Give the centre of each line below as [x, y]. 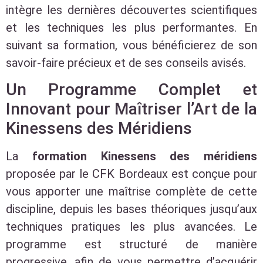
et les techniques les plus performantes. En [131, 27]
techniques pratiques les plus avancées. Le [131, 227]
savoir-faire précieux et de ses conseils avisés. [126, 63]
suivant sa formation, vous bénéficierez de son [131, 45]
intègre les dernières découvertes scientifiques [131, 10]
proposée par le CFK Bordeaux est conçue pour [131, 174]
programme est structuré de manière [131, 245]
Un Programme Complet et [131, 90]
